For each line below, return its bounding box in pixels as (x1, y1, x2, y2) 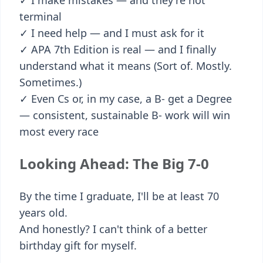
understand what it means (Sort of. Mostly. (19, 59, 232, 73)
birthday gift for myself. (19, 238, 137, 252)
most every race (19, 124, 99, 139)
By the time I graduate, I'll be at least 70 (19, 189, 219, 203)
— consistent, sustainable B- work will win (19, 108, 230, 122)
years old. (19, 205, 68, 220)
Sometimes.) (19, 75, 82, 89)
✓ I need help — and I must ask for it (19, 26, 204, 40)
